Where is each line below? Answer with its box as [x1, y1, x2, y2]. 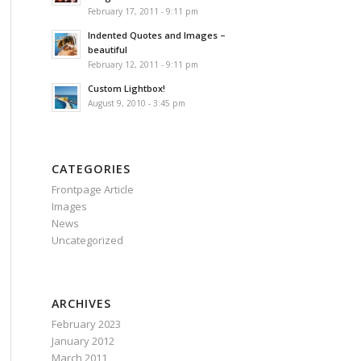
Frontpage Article [51, 182, 134, 197]
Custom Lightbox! [87, 82, 165, 95]
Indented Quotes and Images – [87, 29, 226, 42]
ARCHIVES [51, 296, 111, 312]
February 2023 [51, 317, 121, 332]
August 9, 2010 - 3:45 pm [87, 98, 185, 110]
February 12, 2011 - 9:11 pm [87, 59, 198, 71]
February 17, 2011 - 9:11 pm [87, 6, 198, 18]
